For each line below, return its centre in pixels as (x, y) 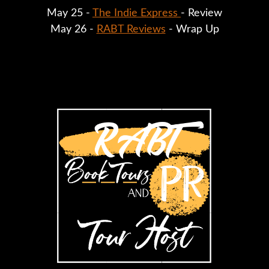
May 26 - (73, 29)
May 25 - (70, 13)
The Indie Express (137, 13)
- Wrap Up (192, 29)
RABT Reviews (131, 29)
